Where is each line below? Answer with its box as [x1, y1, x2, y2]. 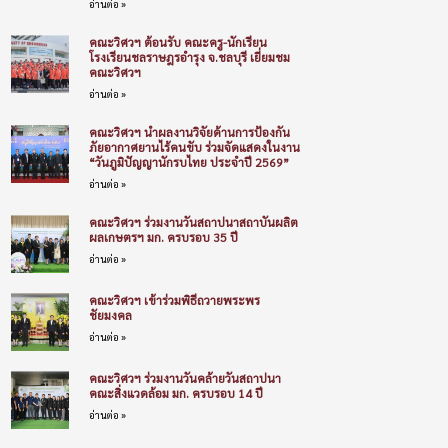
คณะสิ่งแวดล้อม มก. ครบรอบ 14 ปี [88, 384, 263, 401]
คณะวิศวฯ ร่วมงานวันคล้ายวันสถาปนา [88, 369, 281, 386]
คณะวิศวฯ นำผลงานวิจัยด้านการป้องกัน [88, 123, 290, 140]
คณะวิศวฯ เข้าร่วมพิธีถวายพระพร [88, 291, 260, 308]
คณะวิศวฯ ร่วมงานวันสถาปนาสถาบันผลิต [88, 213, 298, 230]
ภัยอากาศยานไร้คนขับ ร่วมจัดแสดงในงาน [88, 138, 300, 155]
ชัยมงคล [88, 306, 132, 323]
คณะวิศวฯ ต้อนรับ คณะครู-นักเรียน [88, 33, 267, 50]
